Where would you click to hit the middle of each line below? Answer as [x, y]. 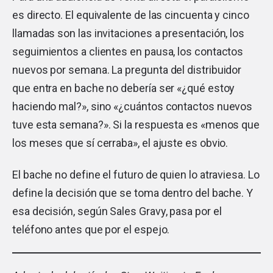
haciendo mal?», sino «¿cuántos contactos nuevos [133, 106]
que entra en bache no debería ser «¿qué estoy [124, 88]
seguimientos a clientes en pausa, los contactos [128, 51]
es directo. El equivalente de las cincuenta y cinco [131, 15]
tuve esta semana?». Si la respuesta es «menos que [136, 124]
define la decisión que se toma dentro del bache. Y [133, 193]
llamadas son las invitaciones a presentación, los [129, 33]
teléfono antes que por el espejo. [91, 229]
